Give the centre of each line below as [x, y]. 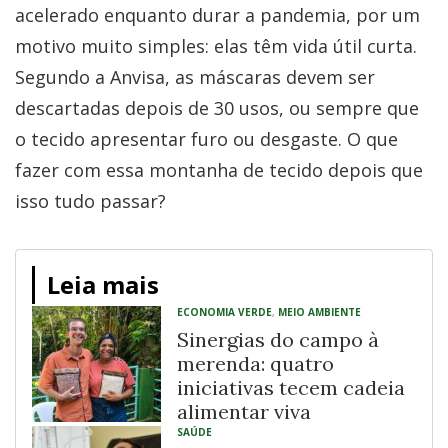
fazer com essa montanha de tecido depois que [219, 169]
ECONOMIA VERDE [224, 311]
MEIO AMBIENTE [319, 311]
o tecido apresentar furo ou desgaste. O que [206, 138]
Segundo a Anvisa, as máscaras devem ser [195, 76]
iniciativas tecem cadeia [291, 387]
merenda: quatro [255, 363]
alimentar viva [244, 411]
